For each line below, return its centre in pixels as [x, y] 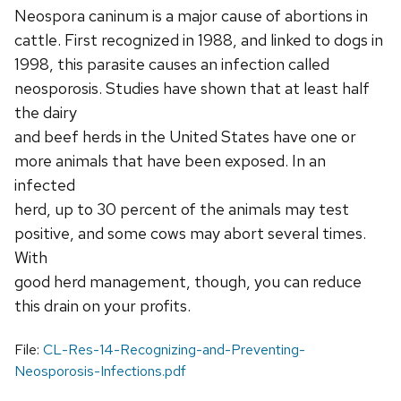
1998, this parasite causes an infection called [172, 64]
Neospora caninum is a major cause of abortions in [191, 15]
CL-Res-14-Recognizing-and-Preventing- [174, 349]
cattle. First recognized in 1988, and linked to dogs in [199, 39]
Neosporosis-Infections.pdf [100, 371]
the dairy [46, 112]
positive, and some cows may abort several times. [190, 233]
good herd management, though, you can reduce [188, 281]
